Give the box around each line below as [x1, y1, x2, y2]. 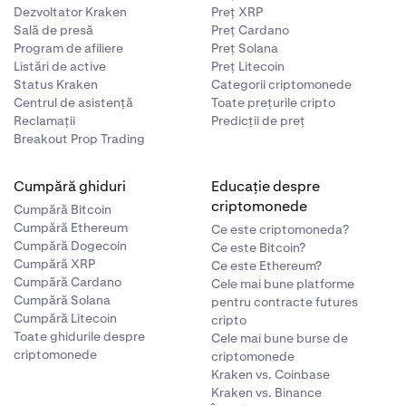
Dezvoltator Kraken [13, 4, 127, 20]
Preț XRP [211, 4, 264, 20]
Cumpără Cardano [13, 274, 121, 290]
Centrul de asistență [13, 94, 133, 111]
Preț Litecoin [211, 58, 285, 74]
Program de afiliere [13, 40, 123, 56]
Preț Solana [211, 40, 279, 56]
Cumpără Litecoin [13, 310, 117, 326]
